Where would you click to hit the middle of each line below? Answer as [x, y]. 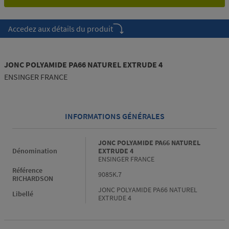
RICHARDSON [33, 179]
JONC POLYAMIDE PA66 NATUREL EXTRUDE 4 [83, 65]
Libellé [23, 194]
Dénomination [35, 151]
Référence [27, 170]
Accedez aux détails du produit [61, 29]
